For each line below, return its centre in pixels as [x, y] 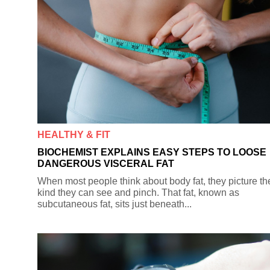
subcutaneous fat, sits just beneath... [115, 204]
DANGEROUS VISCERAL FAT [106, 163]
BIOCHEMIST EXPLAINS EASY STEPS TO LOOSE [152, 152]
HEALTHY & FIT [74, 134]
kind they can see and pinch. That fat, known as [138, 192]
